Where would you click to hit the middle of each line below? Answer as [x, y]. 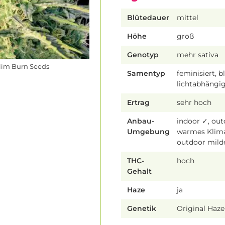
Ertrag [138, 103]
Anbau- [141, 121]
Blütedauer [148, 18]
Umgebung [148, 132]
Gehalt [139, 172]
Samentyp [146, 74]
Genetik [142, 209]
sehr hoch [194, 103]
